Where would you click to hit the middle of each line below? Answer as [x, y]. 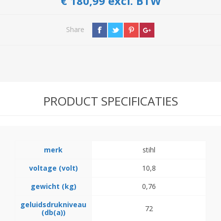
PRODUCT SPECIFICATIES [110, 101]
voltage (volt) [53, 168]
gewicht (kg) [53, 186]
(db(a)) [53, 213]
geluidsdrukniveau [53, 205]
